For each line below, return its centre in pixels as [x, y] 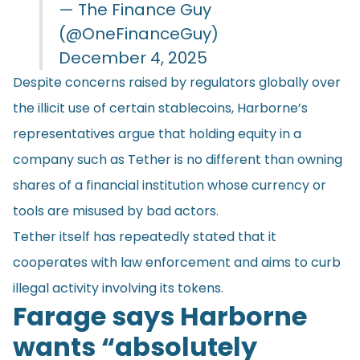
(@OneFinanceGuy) [139, 33]
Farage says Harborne [160, 316]
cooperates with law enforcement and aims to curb [177, 262]
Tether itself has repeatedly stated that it [145, 236]
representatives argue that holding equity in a [157, 133]
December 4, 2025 [133, 57]
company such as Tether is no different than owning [178, 159]
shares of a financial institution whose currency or [170, 185]
